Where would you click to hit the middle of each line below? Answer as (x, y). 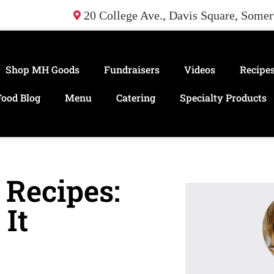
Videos (199, 69)
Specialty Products (223, 98)
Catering (135, 98)
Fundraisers (131, 69)
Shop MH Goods (42, 69)
